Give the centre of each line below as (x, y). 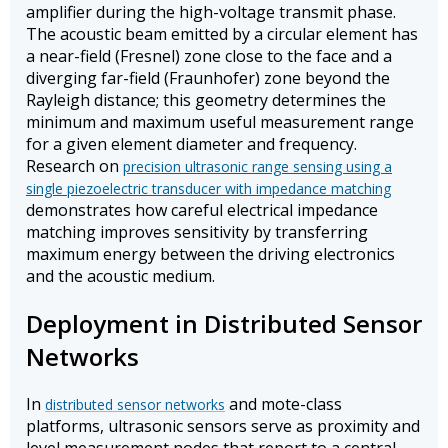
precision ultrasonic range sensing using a (257, 167)
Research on (74, 166)
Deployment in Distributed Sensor (224, 324)
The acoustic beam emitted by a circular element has (222, 34)
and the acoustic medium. (120, 276)
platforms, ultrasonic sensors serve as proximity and (223, 426)
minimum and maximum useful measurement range (220, 122)
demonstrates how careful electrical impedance (202, 210)
